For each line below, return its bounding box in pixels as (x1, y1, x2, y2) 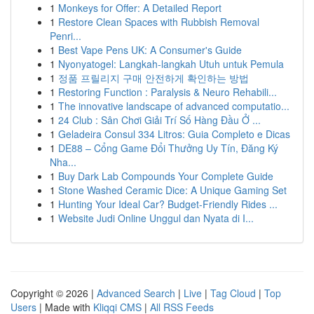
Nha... (50, 155, 76, 169)
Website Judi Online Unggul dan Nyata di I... (58, 211, 254, 225)
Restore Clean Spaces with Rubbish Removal (58, 15, 259, 29)
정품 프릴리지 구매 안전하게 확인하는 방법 (58, 71, 249, 85)
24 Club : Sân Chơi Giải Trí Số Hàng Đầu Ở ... (58, 113, 261, 127)
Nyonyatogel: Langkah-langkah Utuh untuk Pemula (58, 57, 284, 71)
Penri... (50, 29, 81, 43)
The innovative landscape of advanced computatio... (58, 99, 289, 113)
